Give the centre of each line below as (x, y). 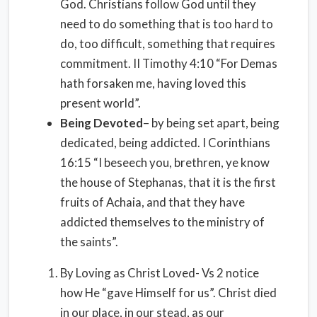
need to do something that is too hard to (167, 24)
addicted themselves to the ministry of (162, 222)
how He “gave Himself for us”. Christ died (168, 293)
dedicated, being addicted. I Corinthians (165, 143)
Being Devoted (102, 123)
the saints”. (89, 242)
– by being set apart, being (211, 123)
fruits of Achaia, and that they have (152, 202)
